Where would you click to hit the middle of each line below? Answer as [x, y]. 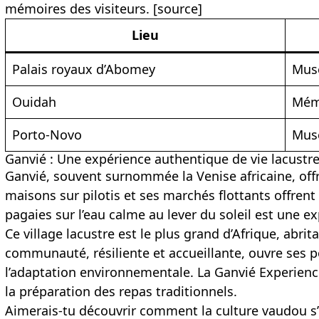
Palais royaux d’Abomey [84, 69]
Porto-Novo [47, 135]
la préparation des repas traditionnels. [121, 292]
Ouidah [35, 102]
